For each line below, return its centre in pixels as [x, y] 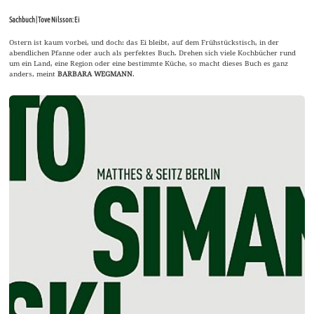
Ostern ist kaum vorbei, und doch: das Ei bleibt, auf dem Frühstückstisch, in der [144, 42]
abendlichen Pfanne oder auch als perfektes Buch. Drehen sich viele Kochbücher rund [153, 52]
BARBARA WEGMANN [95, 73]
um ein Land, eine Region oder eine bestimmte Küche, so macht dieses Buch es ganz [149, 63]
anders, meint [34, 73]
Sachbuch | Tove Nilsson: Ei [45, 19]
